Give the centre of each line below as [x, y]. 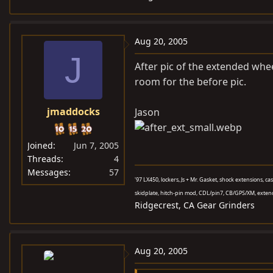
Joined [40, 145]
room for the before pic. [190, 82]
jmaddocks [73, 112]
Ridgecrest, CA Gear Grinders [195, 205]
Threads [44, 159]
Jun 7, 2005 [96, 145]
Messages [48, 172]
